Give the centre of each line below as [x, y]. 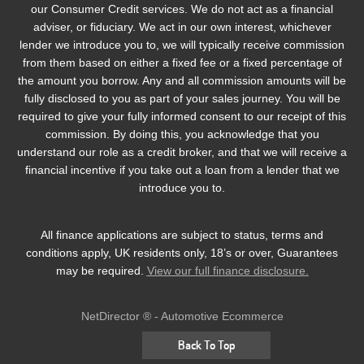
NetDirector [112, 316]
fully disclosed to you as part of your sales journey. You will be [182, 99]
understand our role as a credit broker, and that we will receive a [182, 152]
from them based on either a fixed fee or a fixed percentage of [182, 63]
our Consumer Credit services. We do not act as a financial [182, 9]
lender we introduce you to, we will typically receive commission [182, 45]
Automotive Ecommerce [222, 316]
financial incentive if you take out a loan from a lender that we [182, 170]
